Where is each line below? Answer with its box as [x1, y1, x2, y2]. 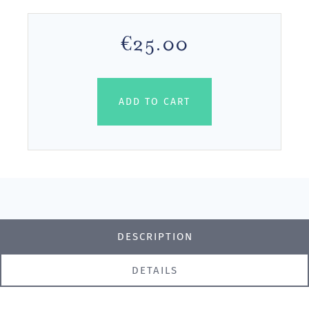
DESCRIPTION [117, 230, 193, 243]
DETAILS [131, 263, 178, 277]
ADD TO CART [119, 96, 190, 108]
